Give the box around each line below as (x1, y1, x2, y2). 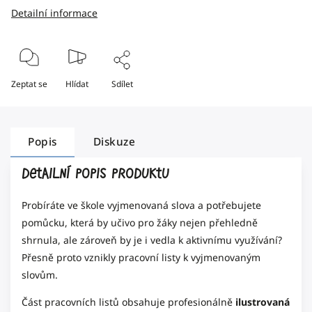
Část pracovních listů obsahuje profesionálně (22, 295, 235, 309)
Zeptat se (11, 78, 47, 90)
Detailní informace (11, 6, 97, 19)
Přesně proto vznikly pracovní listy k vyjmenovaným (22, 251, 260, 264)
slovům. (22, 268, 63, 281)
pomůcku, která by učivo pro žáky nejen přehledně (22, 216, 258, 229)
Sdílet (111, 78, 133, 90)
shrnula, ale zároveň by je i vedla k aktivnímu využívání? (22, 233, 282, 247)
